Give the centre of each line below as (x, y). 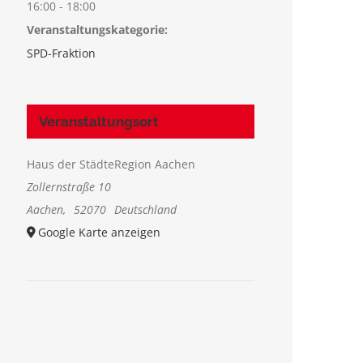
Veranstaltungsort (99, 121)
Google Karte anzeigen (100, 232)
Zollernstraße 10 (69, 186)
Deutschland (145, 209)
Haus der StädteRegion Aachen (111, 164)
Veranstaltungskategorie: (98, 29)
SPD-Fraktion (62, 53)
